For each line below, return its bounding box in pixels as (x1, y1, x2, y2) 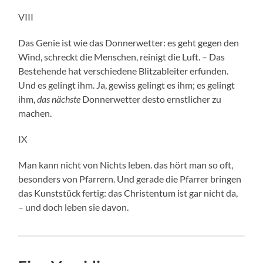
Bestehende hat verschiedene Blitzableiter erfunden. (18, 65, 229, 77)
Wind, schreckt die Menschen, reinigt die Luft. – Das (18, 51, 225, 63)
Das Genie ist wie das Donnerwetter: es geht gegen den (18, 37, 240, 49)
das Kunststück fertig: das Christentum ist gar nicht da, (18, 187, 238, 199)
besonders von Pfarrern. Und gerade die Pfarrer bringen (18, 173, 242, 185)
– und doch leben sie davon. (18, 201, 129, 213)
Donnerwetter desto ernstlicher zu (80, 93, 222, 105)
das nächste (37, 93, 81, 105)
